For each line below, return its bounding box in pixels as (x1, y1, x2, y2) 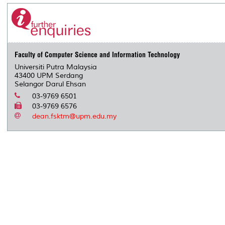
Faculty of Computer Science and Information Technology (15, 50, 180, 59)
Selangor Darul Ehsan (15, 79, 86, 88)
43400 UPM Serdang (15, 71, 83, 80)
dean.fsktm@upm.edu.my (32, 111, 117, 121)
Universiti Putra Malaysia (15, 62, 97, 71)
